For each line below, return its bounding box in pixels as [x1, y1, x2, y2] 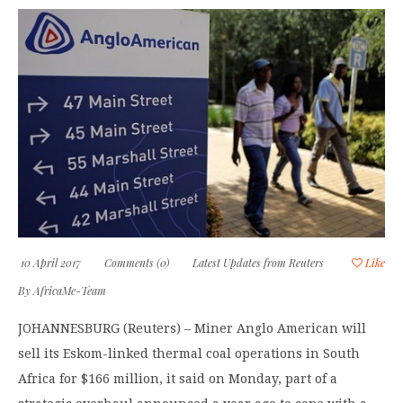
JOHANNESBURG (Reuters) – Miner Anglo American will [18, 320, 366, 336]
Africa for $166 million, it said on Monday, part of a [18, 371, 337, 386]
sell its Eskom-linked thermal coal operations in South [18, 345, 360, 361]
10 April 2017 [18, 255, 81, 270]
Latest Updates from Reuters [193, 255, 324, 270]
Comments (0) [104, 255, 169, 270]
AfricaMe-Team [33, 282, 106, 298]
